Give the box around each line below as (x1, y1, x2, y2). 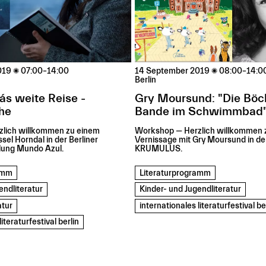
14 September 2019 (135, 66, 210, 77)
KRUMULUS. (135, 144, 183, 154)
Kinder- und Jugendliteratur (140, 185, 242, 195)
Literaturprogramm (140, 168, 211, 178)
